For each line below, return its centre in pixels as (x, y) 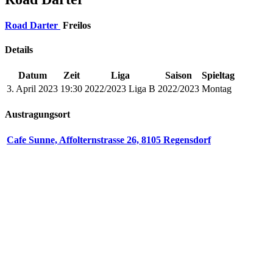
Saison (179, 75)
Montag (217, 88)
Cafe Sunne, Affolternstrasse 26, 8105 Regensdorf (109, 140)
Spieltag (218, 75)
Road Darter (31, 26)
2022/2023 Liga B (120, 88)
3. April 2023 (32, 88)
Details (19, 49)
